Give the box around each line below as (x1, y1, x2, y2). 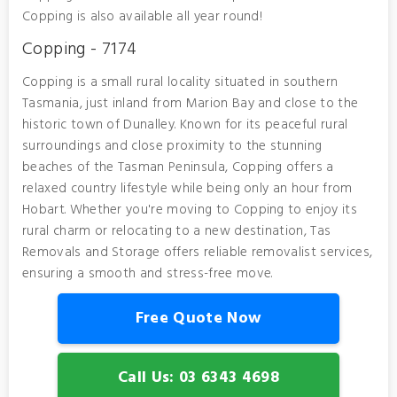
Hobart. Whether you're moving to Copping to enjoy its (22, 199, 357, 221)
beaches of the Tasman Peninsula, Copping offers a (22, 157, 334, 178)
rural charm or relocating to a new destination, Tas (22, 221, 331, 242)
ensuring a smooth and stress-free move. (22, 263, 273, 284)
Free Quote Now (135, 306, 262, 331)
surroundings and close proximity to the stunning (22, 136, 323, 157)
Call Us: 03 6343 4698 (118, 365, 279, 391)
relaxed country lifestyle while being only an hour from (22, 178, 353, 199)
